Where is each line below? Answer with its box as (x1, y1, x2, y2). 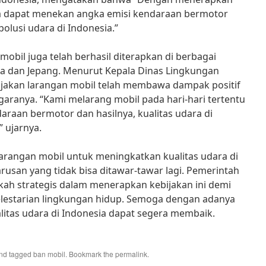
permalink (115, 249, 147, 259)
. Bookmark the (65, 249, 115, 259)
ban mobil (33, 249, 65, 259)
